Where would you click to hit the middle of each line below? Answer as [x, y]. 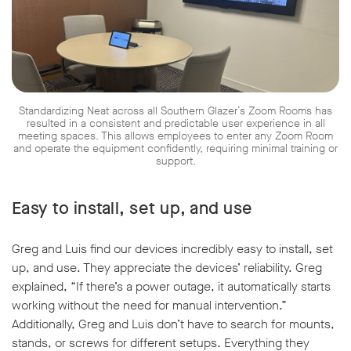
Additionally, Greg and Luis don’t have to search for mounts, [173, 324]
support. [175, 161]
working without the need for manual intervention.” [149, 306]
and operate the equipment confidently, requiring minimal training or [175, 149]
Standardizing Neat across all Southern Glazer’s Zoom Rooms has [175, 111]
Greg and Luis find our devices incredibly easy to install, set [172, 249]
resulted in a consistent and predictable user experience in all [175, 124]
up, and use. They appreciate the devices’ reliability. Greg [167, 268]
